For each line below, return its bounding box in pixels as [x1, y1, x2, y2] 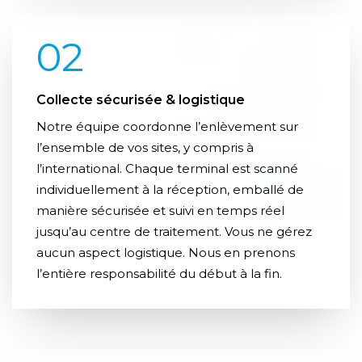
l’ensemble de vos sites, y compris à [36, 140, 254, 156]
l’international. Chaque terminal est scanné [36, 161, 298, 177]
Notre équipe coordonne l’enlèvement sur [36, 119, 298, 135]
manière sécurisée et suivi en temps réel [36, 203, 284, 219]
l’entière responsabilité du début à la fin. [36, 266, 282, 282]
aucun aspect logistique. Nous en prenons [36, 245, 295, 261]
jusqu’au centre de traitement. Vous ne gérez [36, 224, 312, 240]
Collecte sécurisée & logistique [36, 92, 245, 108]
